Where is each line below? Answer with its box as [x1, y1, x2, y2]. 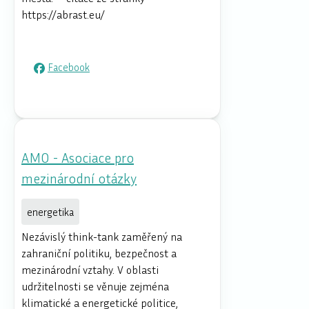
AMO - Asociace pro [21, 148, 134, 166]
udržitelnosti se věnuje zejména [21, 279, 169, 293]
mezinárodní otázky [21, 169, 137, 186]
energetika [27, 205, 74, 218]
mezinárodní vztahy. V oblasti [21, 262, 159, 277]
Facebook [48, 60, 90, 73]
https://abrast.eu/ [21, 7, 105, 21]
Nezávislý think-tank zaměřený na [21, 229, 182, 243]
